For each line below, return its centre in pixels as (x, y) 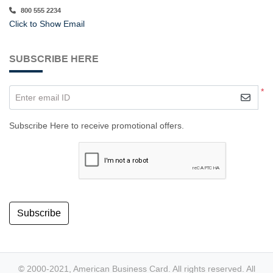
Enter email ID (42, 97)
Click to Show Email (47, 24)
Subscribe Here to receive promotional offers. (97, 126)
